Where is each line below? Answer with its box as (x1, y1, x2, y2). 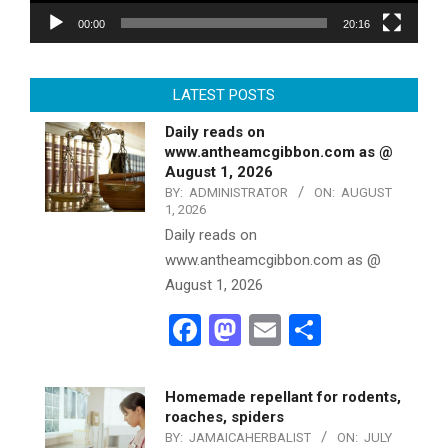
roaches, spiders (165, 408, 284, 427)
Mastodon (241, 311, 382, 350)
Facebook (201, 311, 334, 350)
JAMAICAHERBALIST (189, 430, 311, 446)
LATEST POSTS (173, 86, 275, 105)
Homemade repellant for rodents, (165, 388, 401, 407)
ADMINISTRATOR (189, 185, 288, 201)
